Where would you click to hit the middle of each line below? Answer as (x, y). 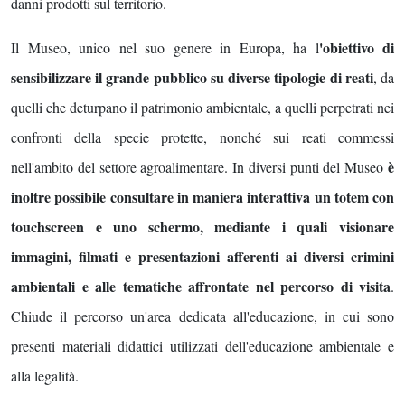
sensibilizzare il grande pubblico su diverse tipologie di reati (192, 78)
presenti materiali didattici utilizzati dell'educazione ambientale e (202, 346)
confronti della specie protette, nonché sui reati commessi (202, 137)
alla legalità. (45, 376)
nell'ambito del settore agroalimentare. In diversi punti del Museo (199, 167)
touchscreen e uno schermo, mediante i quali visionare (202, 227)
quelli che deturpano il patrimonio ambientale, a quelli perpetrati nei (202, 108)
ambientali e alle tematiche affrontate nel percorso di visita (201, 287)
